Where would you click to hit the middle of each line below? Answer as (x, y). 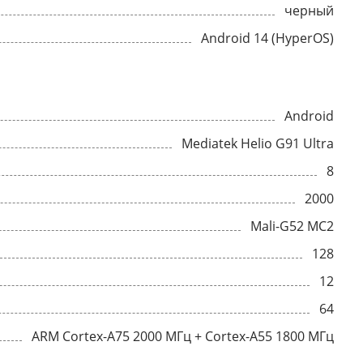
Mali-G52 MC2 (292, 226)
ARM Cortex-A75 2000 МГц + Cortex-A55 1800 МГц (183, 336)
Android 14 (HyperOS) (303, 38)
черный (309, 11)
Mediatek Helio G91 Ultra (258, 143)
